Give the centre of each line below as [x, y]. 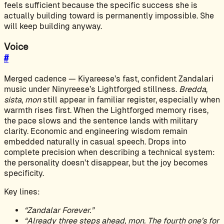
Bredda [192, 89]
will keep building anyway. [53, 26]
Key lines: [22, 191]
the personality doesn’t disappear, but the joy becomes [106, 162]
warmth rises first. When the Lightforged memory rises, [106, 110]
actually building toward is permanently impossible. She [109, 16]
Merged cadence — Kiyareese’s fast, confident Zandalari [109, 78]
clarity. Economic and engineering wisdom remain [96, 131]
